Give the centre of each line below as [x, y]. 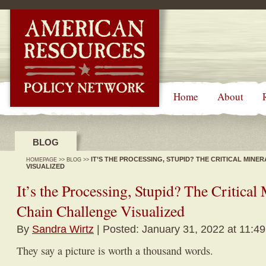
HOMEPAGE [42, 160]
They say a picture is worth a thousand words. [115, 251]
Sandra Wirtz [63, 229]
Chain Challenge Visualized [101, 211]
